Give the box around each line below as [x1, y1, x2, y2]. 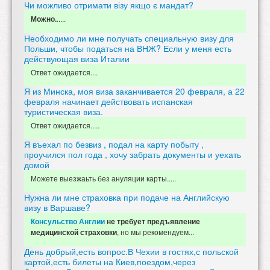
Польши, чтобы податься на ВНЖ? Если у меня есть [24, 42, 231, 54]
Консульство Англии [31, 216, 105, 227]
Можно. [31, 13, 57, 24]
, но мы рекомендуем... [117, 226, 194, 237]
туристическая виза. [24, 105, 103, 118]
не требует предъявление [105, 216, 200, 227]
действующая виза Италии [24, 52, 130, 64]
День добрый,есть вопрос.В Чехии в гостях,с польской [24, 245, 239, 257]
